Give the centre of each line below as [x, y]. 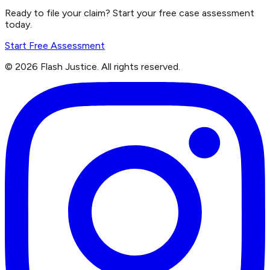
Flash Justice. [70, 66]
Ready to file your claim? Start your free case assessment [130, 13]
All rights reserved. [141, 66]
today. [18, 24]
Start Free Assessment [55, 45]
